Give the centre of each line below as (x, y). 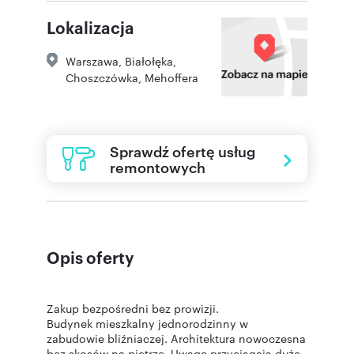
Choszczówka (102, 77)
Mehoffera (171, 77)
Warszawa (92, 60)
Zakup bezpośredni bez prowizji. (133, 308)
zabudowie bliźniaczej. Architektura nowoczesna (176, 338)
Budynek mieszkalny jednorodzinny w (147, 323)
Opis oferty (90, 256)
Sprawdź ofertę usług (183, 150)
